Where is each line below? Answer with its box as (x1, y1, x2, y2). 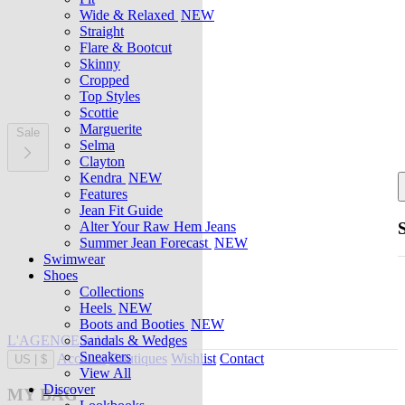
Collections (80, 284, 144, 299)
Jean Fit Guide (80, 202, 163, 218)
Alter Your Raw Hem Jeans (80, 219, 236, 234)
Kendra (80, 170, 126, 185)
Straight (80, 24, 124, 39)
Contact (220, 350, 264, 366)
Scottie (80, 105, 118, 120)
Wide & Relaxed (80, 7, 178, 23)
